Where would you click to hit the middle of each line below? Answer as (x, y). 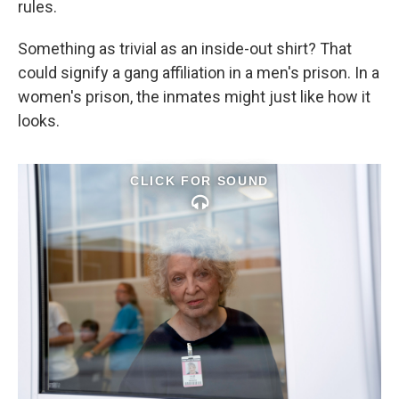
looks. (39, 121)
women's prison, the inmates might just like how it (194, 97)
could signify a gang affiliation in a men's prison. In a (199, 73)
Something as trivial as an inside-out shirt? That (185, 49)
